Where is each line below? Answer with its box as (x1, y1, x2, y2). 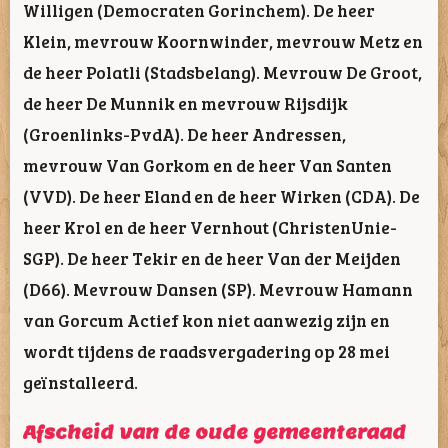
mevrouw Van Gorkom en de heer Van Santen (23, 152, 392, 177)
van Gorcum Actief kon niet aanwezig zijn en (23, 307, 390, 332)
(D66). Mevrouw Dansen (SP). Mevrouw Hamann (23, 276, 413, 301)
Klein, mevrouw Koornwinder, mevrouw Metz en (23, 28, 423, 53)
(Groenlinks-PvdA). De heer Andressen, (23, 121, 346, 146)
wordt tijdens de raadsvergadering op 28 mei (23, 338, 390, 363)
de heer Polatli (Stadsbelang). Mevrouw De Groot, (23, 59, 422, 84)
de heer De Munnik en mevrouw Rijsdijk (23, 90, 348, 115)
